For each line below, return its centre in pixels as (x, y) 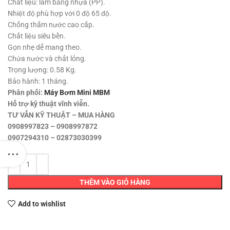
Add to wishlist (42, 204)
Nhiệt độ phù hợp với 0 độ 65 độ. (60, 14)
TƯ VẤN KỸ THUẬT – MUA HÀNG (61, 115)
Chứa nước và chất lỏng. (47, 59)
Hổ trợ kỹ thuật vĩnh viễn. (49, 104)
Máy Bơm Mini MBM (77, 93)
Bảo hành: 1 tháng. (38, 81)
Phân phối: (26, 93)
